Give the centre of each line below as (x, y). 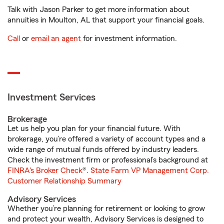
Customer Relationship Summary (64, 181)
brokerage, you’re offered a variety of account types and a (106, 139)
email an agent (56, 38)
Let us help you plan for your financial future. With (94, 128)
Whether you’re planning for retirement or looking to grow (106, 208)
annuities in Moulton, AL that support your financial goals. (106, 20)
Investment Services (51, 97)
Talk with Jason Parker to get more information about (98, 9)
